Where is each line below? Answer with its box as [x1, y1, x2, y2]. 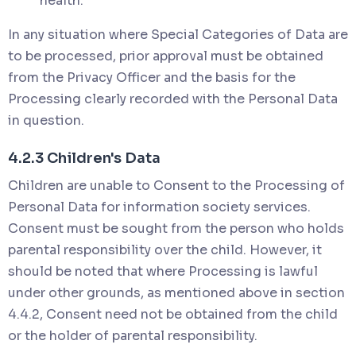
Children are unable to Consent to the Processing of [8, 176, 345, 194]
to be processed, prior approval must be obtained [8, 47, 323, 64]
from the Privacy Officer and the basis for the [8, 68, 296, 86]
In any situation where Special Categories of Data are [8, 25, 348, 43]
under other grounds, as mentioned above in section [8, 284, 345, 301]
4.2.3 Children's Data [8, 149, 161, 167]
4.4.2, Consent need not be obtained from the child [8, 305, 338, 323]
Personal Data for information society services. [8, 198, 311, 215]
